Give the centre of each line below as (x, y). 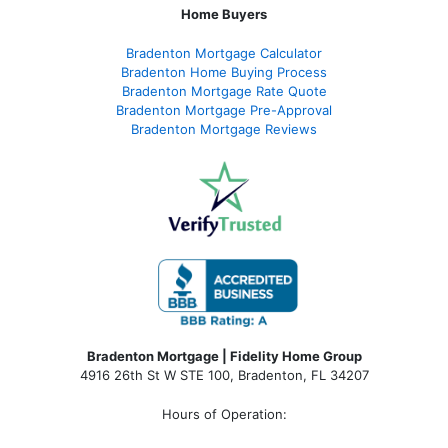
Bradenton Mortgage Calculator (224, 52)
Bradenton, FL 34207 (303, 374)
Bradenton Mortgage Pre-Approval (224, 109)
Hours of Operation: (224, 413)
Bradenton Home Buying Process (224, 71)
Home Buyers (224, 13)
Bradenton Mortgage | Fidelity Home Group (224, 355)
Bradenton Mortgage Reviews (224, 128)
